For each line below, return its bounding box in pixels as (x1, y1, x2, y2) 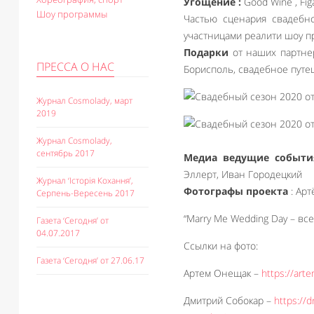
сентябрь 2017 (36, 147, 95, 159)
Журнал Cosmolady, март (36, 95, 132, 107)
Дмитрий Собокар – (184, 294, 274, 307)
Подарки (184, 46, 228, 59)
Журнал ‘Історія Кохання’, (36, 175, 133, 186)
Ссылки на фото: (184, 239, 258, 252)
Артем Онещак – (184, 266, 261, 280)
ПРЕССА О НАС (36, 59, 114, 74)
